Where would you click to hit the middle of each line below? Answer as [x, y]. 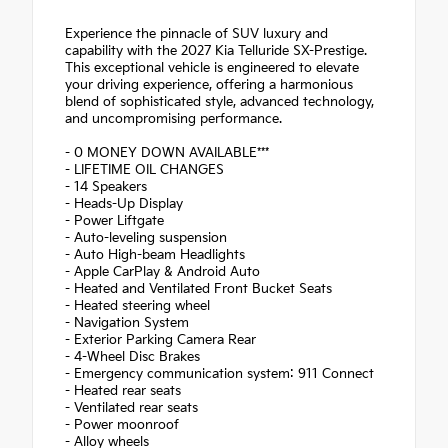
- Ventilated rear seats [131, 408]
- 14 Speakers [106, 187]
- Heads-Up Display [124, 204]
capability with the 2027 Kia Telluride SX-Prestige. [216, 51]
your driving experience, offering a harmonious [209, 85]
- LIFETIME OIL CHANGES [144, 170]
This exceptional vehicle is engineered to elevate [212, 68]
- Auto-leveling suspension [146, 238]
